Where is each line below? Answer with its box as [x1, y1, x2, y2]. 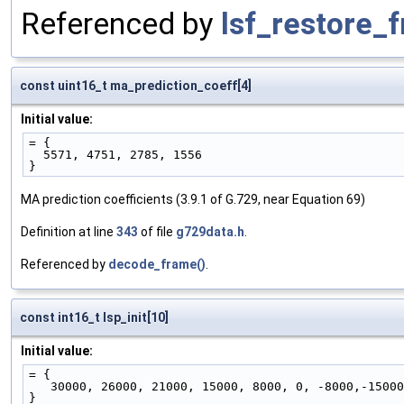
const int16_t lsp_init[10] [20, 310, 169, 326]
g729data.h [176, 225, 244, 240]
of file [138, 225, 176, 240]
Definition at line [21, 225, 116, 240]
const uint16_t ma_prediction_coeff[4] [20, 78, 252, 94]
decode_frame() [108, 257, 206, 272]
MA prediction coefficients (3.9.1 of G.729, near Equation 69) [21, 192, 365, 207]
